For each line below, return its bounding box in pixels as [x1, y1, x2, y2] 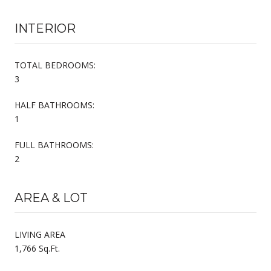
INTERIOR [15, 21, 76, 36]
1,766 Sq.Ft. [15, 242, 60, 254]
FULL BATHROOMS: [15, 139, 94, 151]
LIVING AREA [15, 228, 65, 240]
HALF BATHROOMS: [15, 99, 94, 111]
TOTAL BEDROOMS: [15, 59, 96, 71]
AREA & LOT [15, 190, 88, 205]
